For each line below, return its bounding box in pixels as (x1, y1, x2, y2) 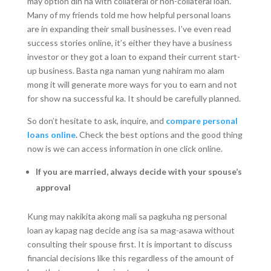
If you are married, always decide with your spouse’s (35, 166, 242, 177)
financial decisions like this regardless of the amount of (27, 253, 233, 263)
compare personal (165, 116, 238, 126)
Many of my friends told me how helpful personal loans (27, 10, 231, 20)
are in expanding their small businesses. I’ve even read (27, 24, 231, 34)
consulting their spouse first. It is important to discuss (27, 239, 232, 249)
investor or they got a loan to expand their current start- (27, 51, 240, 62)
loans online (27, 129, 76, 140)
